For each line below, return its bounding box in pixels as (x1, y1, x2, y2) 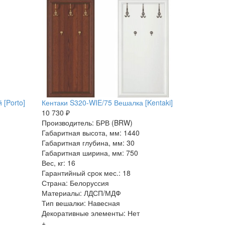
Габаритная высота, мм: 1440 (42, 127, 140, 138)
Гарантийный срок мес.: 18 (42, 167, 131, 178)
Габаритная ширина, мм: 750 (42, 147, 139, 158)
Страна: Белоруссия (42, 177, 109, 188)
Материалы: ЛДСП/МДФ (42, 187, 122, 198)
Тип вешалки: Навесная (42, 197, 121, 208)
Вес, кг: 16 (42, 157, 76, 168)
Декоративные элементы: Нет (42, 207, 140, 218)
